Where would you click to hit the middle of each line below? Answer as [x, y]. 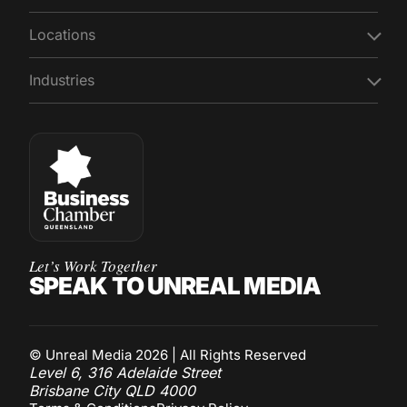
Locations [62, 34]
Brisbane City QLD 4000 [112, 390]
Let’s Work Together [93, 265]
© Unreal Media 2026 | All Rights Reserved [168, 354]
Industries [62, 79]
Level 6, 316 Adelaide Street [125, 372]
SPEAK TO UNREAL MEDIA [175, 285]
